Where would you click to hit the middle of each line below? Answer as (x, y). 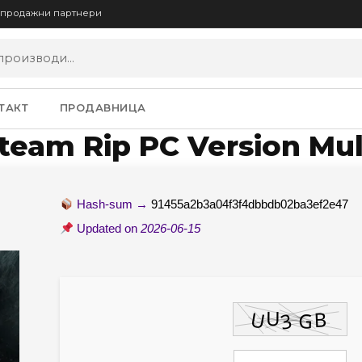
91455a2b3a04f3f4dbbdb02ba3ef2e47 (250, 204)
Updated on (107, 229)
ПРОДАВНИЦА (103, 108)
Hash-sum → (113, 204)
